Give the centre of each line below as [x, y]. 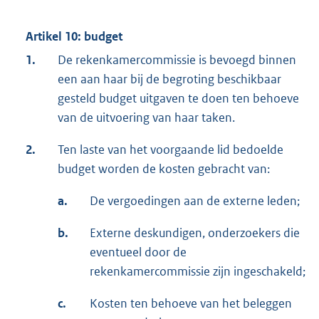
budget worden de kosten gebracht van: [164, 169]
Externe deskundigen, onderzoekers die [195, 233]
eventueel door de [138, 252]
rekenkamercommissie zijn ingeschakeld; [198, 272]
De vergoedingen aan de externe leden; [195, 201]
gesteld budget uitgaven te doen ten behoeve [178, 99]
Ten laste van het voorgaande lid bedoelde [171, 150]
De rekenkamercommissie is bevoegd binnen [177, 60]
